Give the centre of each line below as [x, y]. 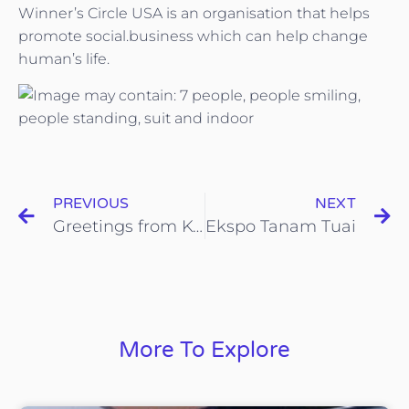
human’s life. [64, 59]
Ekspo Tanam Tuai [281, 227]
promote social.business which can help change [193, 37]
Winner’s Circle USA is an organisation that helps [194, 14]
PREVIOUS [91, 204]
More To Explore [204, 351]
